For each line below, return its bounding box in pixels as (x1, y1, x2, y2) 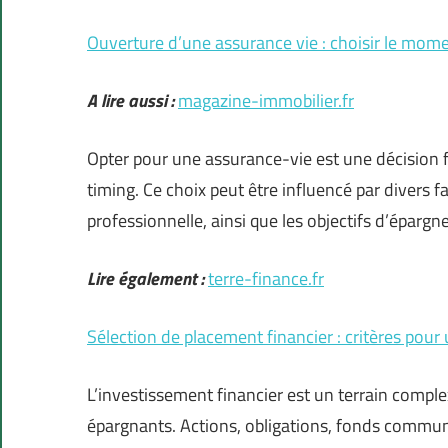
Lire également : (87, 265, 204, 293)
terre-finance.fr (208, 265, 324, 293)
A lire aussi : (87, 87, 174, 115)
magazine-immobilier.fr (178, 87, 354, 115)
